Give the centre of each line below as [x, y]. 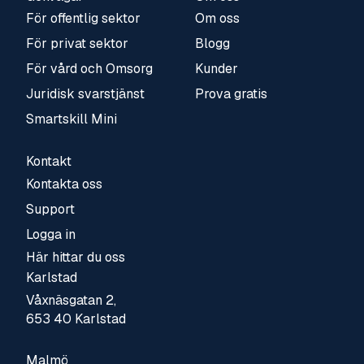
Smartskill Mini [71, 119]
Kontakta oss [64, 184]
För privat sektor [77, 44]
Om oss [217, 19]
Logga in [50, 234]
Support [50, 209]
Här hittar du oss [75, 257]
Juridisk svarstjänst [85, 94]
